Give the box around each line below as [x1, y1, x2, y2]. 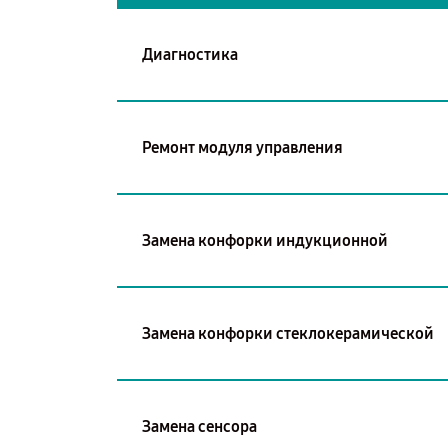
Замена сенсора [142, 416, 257, 436]
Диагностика [142, 44, 238, 64]
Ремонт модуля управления [142, 137, 343, 157]
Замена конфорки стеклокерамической [142, 323, 434, 343]
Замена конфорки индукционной [142, 230, 388, 250]
